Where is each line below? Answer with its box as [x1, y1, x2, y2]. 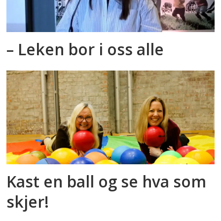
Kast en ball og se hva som [6, 171, 207, 192]
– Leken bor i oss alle [6, 38, 164, 60]
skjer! [6, 191, 49, 213]
